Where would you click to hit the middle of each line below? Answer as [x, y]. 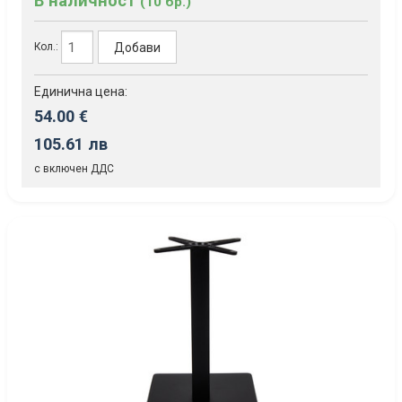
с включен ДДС [74, 169]
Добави [138, 47]
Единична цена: [81, 92]
